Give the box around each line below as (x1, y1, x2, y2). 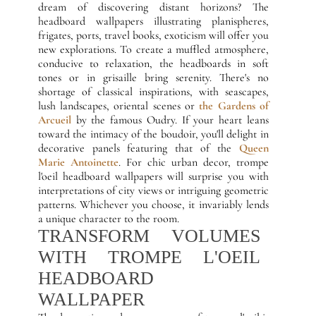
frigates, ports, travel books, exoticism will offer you (37, 28, 269, 42)
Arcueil (37, 113, 71, 127)
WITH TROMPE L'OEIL (37, 247, 260, 267)
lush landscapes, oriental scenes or (37, 99, 200, 113)
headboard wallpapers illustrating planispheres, (37, 14, 269, 28)
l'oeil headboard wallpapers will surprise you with (37, 169, 269, 183)
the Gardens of (199, 99, 269, 113)
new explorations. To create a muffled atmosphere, (37, 42, 269, 56)
